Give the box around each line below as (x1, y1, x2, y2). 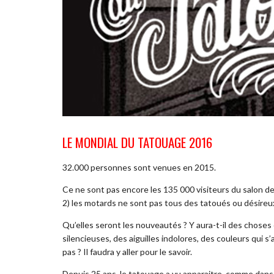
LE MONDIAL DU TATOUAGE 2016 (62, 132, 212, 152)
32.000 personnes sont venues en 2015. (62, 162, 216, 173)
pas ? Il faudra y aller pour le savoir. (62, 246, 192, 257)
